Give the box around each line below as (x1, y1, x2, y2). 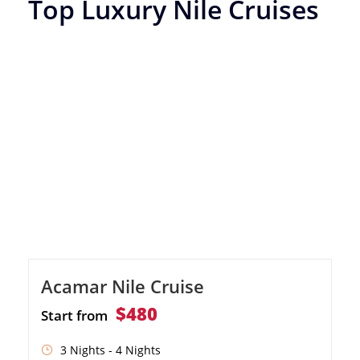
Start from (41, 305, 108, 325)
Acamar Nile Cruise (41, 273, 204, 298)
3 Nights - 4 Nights (60, 342, 161, 358)
